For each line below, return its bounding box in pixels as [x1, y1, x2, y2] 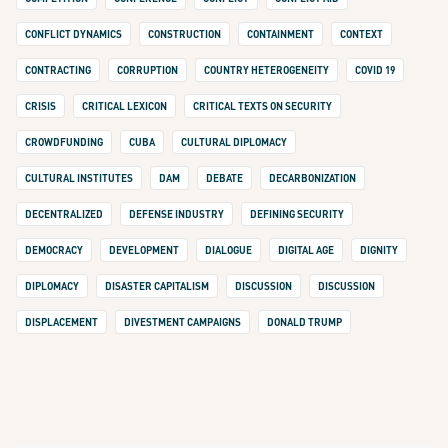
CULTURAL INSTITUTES [25, 171, 133, 184]
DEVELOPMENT [109, 243, 179, 256]
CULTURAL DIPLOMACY [181, 135, 287, 148]
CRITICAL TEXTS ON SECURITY [193, 99, 332, 112]
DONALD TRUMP [267, 315, 342, 328]
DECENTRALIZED [25, 207, 103, 220]
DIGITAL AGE [278, 243, 334, 256]
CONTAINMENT [247, 27, 314, 40]
